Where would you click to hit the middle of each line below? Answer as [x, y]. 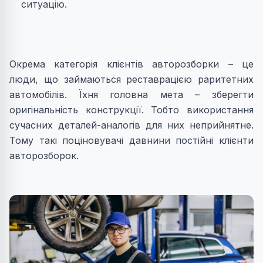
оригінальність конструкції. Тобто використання [131, 110]
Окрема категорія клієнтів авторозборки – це [131, 64]
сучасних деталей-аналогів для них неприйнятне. [131, 125]
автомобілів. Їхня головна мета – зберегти [131, 95]
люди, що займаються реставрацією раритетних [131, 80]
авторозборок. [44, 156]
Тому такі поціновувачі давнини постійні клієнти [131, 141]
